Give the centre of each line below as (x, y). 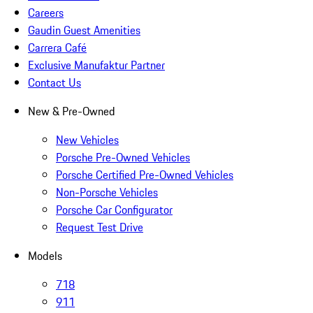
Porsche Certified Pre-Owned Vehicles (145, 175)
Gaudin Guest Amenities (84, 30)
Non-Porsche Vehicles (107, 192)
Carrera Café (57, 48)
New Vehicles (87, 140)
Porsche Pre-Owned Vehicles (123, 158)
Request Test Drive (100, 227)
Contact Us (54, 83)
